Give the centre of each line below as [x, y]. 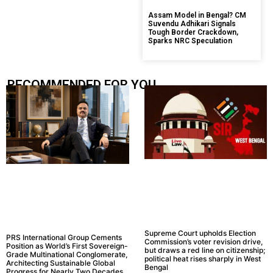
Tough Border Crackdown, [193, 33]
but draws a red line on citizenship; [204, 250]
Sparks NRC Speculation [190, 41]
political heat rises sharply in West [202, 259]
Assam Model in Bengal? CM [197, 16]
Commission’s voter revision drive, [203, 242]
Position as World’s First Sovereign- [67, 246]
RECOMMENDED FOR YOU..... [89, 85]
